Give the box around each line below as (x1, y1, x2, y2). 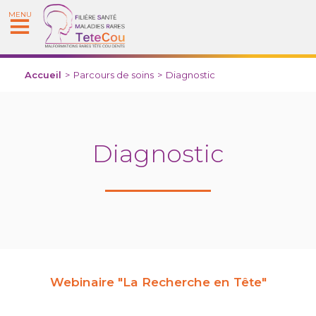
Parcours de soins (73, 68, 154, 80)
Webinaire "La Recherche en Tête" (49, 274, 267, 289)
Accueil (25, 68, 61, 80)
